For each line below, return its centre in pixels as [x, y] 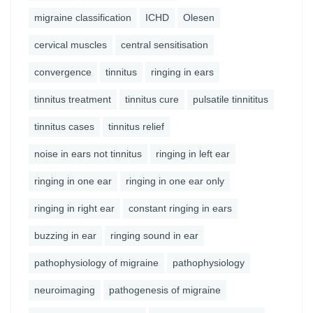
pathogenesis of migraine [165, 290]
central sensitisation [165, 45]
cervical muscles [71, 45]
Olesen [199, 17]
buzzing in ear [65, 235]
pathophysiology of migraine [96, 263]
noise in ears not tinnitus [88, 154]
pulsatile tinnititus [231, 99]
